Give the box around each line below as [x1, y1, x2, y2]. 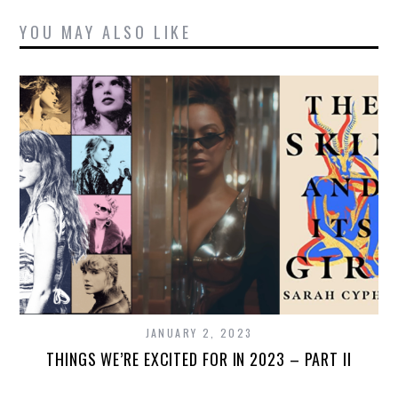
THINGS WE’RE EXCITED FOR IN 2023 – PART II [46, 346, 352, 370]
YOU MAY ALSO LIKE [20, 20, 192, 44]
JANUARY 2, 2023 [145, 324, 253, 340]
